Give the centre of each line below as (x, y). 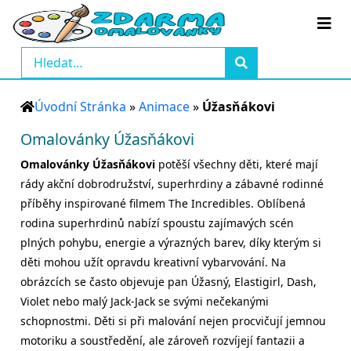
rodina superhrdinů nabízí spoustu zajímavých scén (157, 223)
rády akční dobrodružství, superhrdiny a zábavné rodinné (172, 184)
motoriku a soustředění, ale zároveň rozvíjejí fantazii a (163, 340)
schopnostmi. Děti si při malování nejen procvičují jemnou (173, 321)
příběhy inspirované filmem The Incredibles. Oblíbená (163, 203)
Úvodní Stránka (80, 107)
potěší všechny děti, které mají (237, 164)
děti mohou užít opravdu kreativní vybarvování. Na (153, 262)
